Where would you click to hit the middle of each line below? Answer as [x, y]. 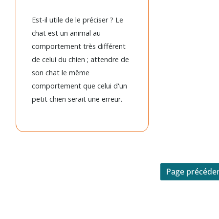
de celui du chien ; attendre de [80, 59]
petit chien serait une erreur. [77, 99]
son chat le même [61, 72]
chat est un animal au [66, 33]
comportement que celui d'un [79, 86]
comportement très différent [79, 46]
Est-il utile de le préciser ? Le [77, 20]
